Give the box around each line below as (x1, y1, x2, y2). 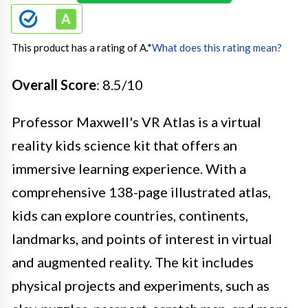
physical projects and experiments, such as (12, 276, 269, 294)
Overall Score (12, 76, 96, 93)
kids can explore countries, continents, (12, 206, 248, 223)
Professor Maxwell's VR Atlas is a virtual (12, 113, 261, 130)
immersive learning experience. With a (12, 159, 246, 177)
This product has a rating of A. (12, 41, 147, 54)
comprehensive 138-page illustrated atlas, (12, 183, 271, 200)
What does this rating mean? (152, 41, 282, 54)
